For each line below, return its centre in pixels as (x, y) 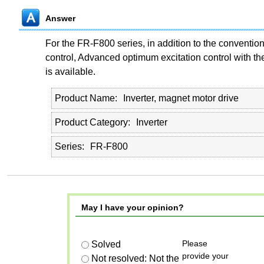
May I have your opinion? (132, 207)
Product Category (91, 122)
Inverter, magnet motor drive (181, 98)
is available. (70, 72)
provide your (205, 256)
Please (194, 243)
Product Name (85, 98)
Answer (60, 18)
